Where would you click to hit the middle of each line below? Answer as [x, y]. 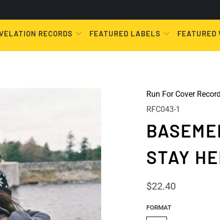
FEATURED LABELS [125, 33]
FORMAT [159, 207]
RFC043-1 [163, 109]
